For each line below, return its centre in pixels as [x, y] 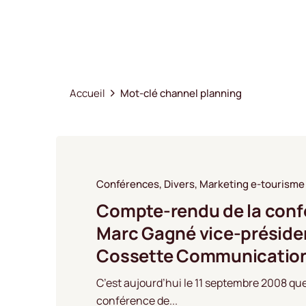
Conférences [128, 184]
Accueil [87, 93]
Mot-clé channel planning [181, 93]
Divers [180, 184]
